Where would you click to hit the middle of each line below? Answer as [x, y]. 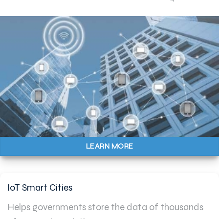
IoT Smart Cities [40, 188]
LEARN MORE [109, 146]
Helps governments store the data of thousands [105, 207]
